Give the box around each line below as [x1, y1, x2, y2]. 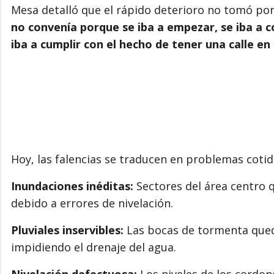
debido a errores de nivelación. [11, 195, 173, 210]
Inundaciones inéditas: [11, 178, 133, 193]
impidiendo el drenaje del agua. [11, 239, 176, 254]
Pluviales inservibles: [11, 222, 124, 237]
